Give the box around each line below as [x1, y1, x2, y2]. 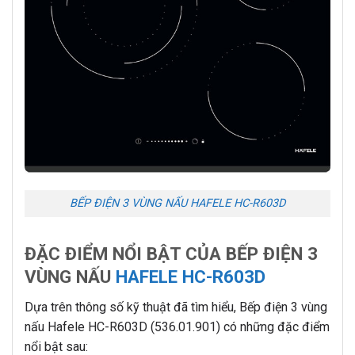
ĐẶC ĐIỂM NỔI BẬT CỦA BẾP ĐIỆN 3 [25, 243, 318, 265]
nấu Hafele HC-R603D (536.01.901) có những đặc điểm [25, 319, 330, 335]
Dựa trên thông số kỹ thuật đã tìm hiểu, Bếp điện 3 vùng [25, 300, 327, 315]
